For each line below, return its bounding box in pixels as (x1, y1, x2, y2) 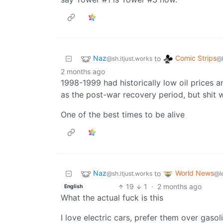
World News (175, 169, 214, 178)
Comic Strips (175, 54, 217, 63)
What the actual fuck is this (61, 193, 163, 203)
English (64, 183, 83, 190)
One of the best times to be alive (61, 110, 185, 120)
